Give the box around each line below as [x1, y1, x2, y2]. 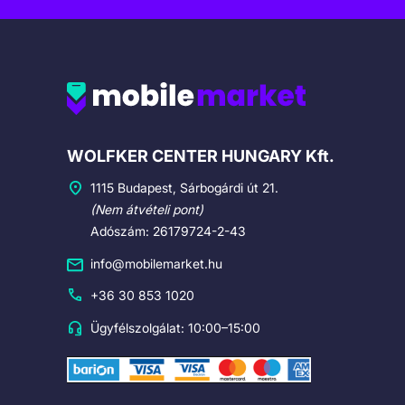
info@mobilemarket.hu [90, 255, 222, 271]
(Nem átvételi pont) [90, 202, 203, 218]
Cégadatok [66, 136, 174, 163]
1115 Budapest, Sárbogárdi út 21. [90, 180, 278, 196]
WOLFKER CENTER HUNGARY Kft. [67, 146, 334, 166]
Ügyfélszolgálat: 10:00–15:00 [90, 319, 260, 335]
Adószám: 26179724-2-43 [90, 223, 246, 240]
